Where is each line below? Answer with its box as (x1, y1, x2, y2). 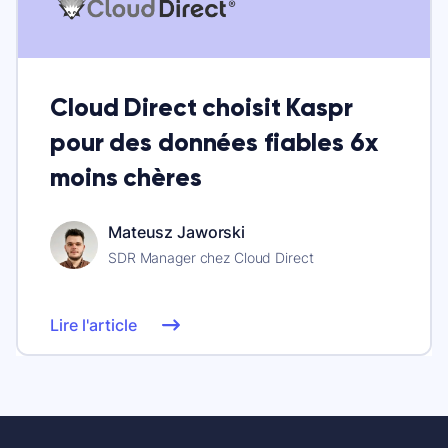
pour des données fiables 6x (50, 127, 378, 158)
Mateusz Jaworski (108, 222, 246, 242)
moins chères (50, 162, 202, 193)
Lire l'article (50, 315, 137, 335)
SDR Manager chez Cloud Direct (108, 249, 314, 266)
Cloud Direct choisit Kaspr (50, 92, 353, 123)
